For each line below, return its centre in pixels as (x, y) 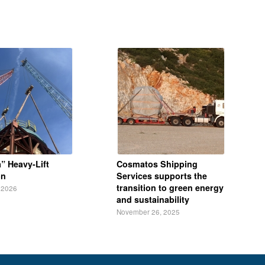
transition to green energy (170, 187)
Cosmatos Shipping (157, 164)
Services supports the (162, 175)
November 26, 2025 (148, 211)
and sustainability (153, 199)
